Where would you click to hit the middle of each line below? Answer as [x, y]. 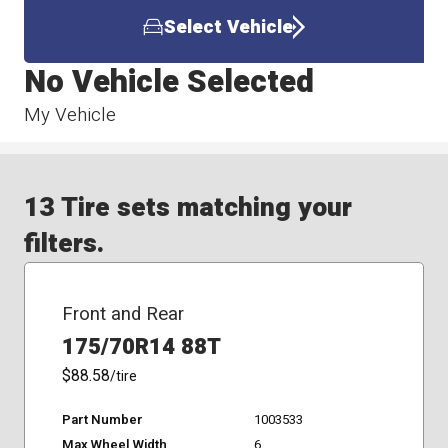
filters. [64, 244]
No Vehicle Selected [169, 81]
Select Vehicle [228, 27]
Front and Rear [122, 314]
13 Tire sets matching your [188, 208]
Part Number [102, 419]
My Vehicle [70, 114]
